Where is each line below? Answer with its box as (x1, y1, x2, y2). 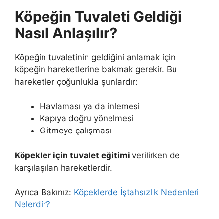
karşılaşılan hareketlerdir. (15, 162, 112, 173)
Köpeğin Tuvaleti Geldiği (15, 7, 182, 25)
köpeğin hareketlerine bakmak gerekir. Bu (15, 64, 177, 74)
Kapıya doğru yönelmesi (40, 113, 133, 124)
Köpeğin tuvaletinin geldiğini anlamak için (15, 52, 175, 62)
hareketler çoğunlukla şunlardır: (15, 76, 138, 87)
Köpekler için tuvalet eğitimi (15, 150, 132, 160)
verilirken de (132, 150, 180, 160)
